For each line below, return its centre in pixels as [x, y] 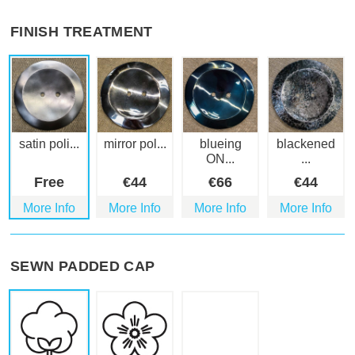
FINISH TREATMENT [82, 32]
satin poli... [49, 144]
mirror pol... [135, 144]
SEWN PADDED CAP [83, 267]
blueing [220, 144]
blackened [306, 144]
